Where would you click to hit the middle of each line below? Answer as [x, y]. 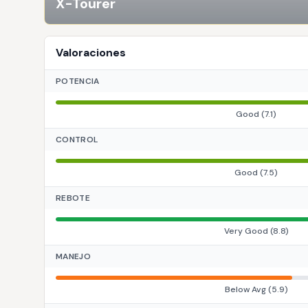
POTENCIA [78, 81]
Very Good [246, 231]
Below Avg [245, 289]
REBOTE [73, 198]
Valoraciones [91, 53]
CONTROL [77, 140]
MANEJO [73, 256]
